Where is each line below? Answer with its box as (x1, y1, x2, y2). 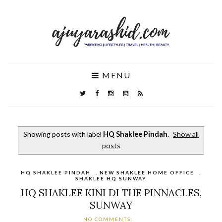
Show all (173, 130, 199, 139)
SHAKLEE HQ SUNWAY (75, 175, 147, 181)
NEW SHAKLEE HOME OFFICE (100, 169, 194, 175)
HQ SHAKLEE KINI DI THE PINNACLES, (20, 186, 202, 199)
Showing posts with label (23, 130, 103, 139)
